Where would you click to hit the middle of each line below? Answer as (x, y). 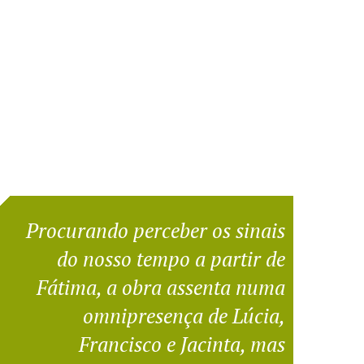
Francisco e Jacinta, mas (182, 344)
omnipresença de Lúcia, (184, 315)
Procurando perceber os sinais (155, 230)
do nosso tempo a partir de (171, 258)
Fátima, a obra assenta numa (160, 287)
